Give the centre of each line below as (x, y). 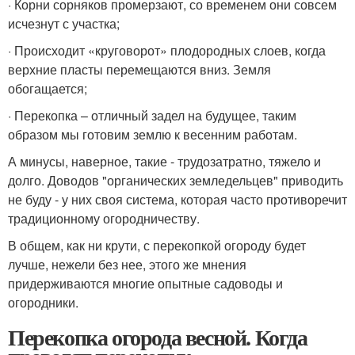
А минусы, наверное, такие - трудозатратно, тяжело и (164, 161)
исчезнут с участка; (64, 23)
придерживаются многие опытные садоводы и (145, 283)
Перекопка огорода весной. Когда (158, 337)
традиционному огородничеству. (104, 218)
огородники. (43, 302)
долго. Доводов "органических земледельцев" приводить (176, 180)
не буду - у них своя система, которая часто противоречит (177, 199)
